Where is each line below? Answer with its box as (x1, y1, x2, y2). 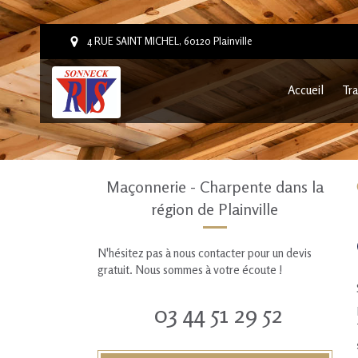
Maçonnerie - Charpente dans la (105, 177, 324, 197)
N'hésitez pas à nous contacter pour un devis (97, 245, 312, 261)
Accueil (288, 82, 324, 97)
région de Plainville (151, 199, 279, 219)
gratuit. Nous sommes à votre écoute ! (97, 262, 283, 277)
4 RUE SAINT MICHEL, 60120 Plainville (87, 35, 252, 47)
